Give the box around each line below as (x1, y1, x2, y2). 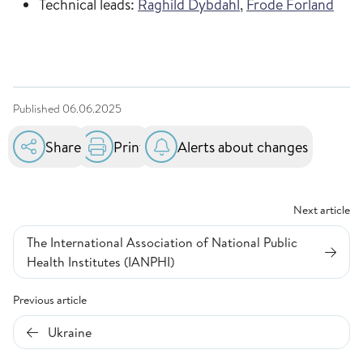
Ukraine (48, 323, 92, 341)
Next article (293, 202, 350, 218)
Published (13, 100, 62, 117)
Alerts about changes (177, 136, 308, 157)
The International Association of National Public (27, 233, 297, 251)
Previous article (13, 292, 87, 308)
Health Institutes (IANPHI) (27, 253, 174, 271)
